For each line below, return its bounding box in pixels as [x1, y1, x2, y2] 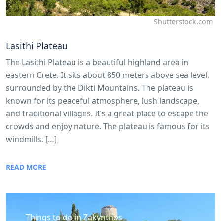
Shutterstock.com [154, 16, 213, 26]
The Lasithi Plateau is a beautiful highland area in [6, 56, 188, 68]
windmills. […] [6, 133, 57, 145]
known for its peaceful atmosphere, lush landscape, [6, 95, 199, 106]
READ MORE [6, 162, 46, 172]
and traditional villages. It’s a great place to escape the [6, 108, 208, 119]
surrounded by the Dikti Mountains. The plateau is [6, 82, 193, 93]
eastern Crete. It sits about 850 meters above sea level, [6, 69, 209, 80]
